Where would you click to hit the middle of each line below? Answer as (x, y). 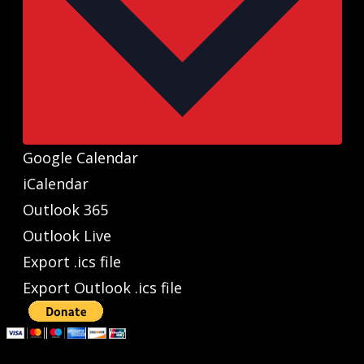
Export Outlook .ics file (102, 288)
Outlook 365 (65, 210)
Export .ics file (71, 262)
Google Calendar (80, 158)
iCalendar (55, 184)
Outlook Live (67, 236)
